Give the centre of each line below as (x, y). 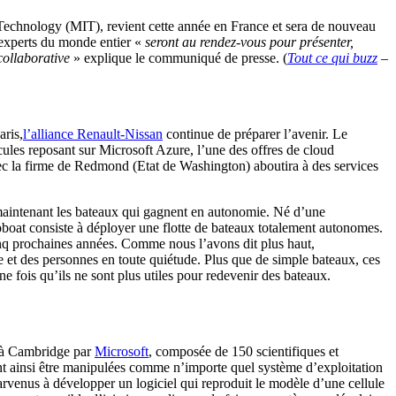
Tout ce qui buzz (332, 57)
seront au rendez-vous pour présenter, (249, 42)
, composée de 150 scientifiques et (244, 351)
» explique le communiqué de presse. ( (180, 57)
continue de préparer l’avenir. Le (255, 133)
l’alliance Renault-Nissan (93, 133)
